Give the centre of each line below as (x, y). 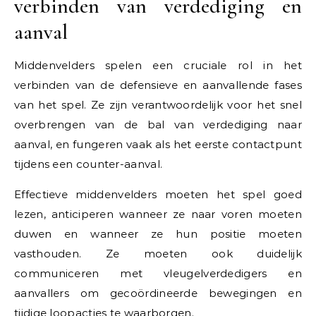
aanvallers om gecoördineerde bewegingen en (158, 293)
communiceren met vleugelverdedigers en (158, 273)
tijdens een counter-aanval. (89, 164)
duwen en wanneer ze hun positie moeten (158, 233)
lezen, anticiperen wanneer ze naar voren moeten (158, 214)
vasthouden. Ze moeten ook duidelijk (158, 253)
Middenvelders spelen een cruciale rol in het (158, 65)
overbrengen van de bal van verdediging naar (158, 124)
